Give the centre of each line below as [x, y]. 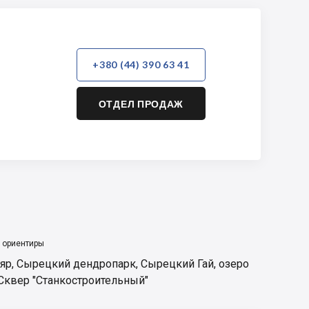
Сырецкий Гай [177, 264]
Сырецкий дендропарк [76, 264]
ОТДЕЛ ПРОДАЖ [141, 103]
